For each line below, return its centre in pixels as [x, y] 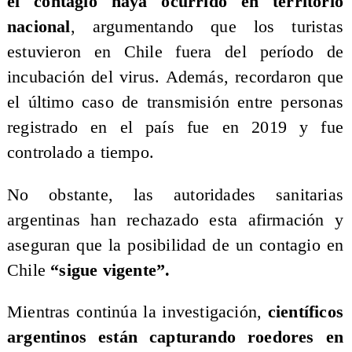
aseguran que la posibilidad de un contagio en [175, 245]
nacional [38, 27]
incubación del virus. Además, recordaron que [175, 77]
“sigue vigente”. [110, 270]
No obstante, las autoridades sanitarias [175, 194]
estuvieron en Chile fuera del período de [175, 52]
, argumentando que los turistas [207, 27]
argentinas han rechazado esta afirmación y [175, 220]
